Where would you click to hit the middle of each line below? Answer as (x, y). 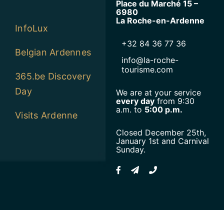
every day (135, 101)
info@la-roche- (150, 60)
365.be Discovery (53, 76)
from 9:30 (174, 101)
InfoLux (31, 28)
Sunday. (130, 149)
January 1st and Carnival (162, 141)
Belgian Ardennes (53, 52)
